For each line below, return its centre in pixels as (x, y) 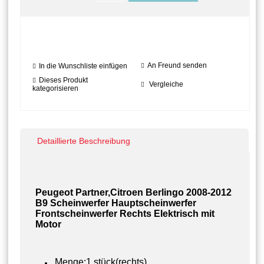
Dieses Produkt (63, 80)
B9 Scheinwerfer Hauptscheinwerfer (116, 203)
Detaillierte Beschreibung (84, 141)
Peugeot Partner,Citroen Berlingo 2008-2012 (133, 192)
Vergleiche (166, 84)
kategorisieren (55, 88)
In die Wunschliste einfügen (83, 66)
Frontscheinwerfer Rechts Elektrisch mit (125, 213)
